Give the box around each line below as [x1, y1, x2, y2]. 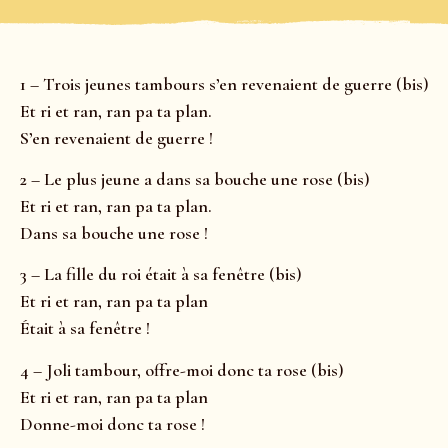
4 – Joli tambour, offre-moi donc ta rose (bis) [20, 358, 344, 381]
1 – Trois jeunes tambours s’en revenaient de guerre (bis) [20, 72, 429, 95]
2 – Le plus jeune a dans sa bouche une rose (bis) [20, 168, 370, 191]
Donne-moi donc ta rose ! [20, 412, 205, 435]
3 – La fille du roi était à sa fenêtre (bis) [20, 263, 302, 286]
